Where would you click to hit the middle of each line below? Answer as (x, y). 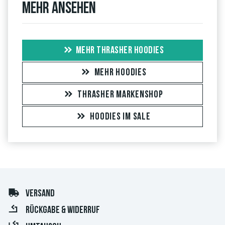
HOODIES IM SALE (120, 117)
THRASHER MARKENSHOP (120, 95)
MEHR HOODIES (120, 73)
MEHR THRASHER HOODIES (120, 50)
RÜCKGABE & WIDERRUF (63, 211)
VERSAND (40, 194)
